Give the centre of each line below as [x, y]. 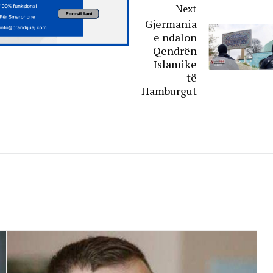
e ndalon [175, 37]
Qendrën [175, 50]
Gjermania [171, 23]
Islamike [175, 64]
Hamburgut [169, 90]
